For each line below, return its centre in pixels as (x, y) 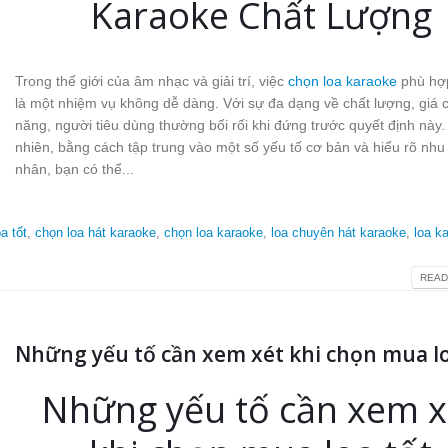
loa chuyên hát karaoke (338, 233)
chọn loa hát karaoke (95, 233)
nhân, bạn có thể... (74, 169)
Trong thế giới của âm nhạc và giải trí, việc (151, 81)
